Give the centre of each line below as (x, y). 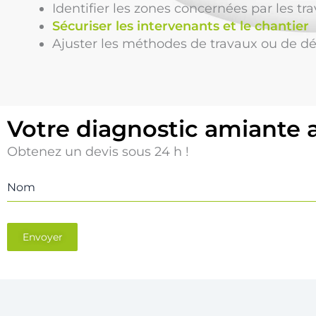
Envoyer (42, 237)
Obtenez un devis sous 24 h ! (98, 151)
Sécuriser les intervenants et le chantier (181, 26)
